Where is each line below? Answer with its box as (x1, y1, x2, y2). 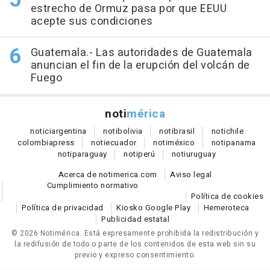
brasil (174, 125, 195, 137)
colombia (17, 137, 54, 149)
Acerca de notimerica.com (58, 169, 157, 181)
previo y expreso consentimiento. (74, 250, 196, 261)
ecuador (105, 137, 137, 149)
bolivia (118, 125, 143, 137)
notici (30, 125, 51, 137)
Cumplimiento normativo (46, 180, 139, 192)
